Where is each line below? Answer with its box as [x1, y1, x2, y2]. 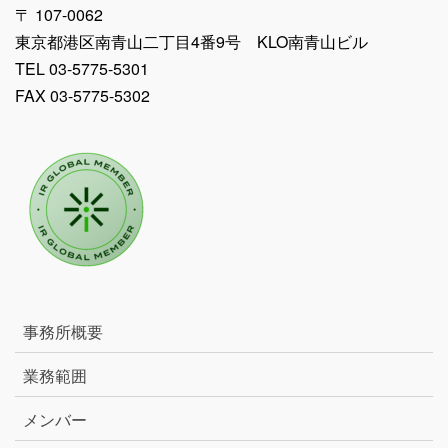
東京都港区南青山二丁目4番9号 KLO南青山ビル [15, 29, 368, 53]
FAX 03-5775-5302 [15, 83, 150, 107]
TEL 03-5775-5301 [15, 56, 149, 80]
